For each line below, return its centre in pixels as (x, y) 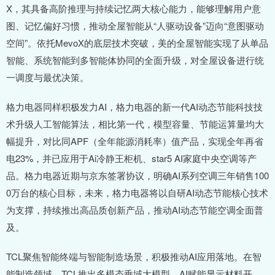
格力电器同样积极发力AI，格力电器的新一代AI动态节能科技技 (134, 107)
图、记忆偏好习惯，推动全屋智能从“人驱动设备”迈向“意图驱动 (135, 26)
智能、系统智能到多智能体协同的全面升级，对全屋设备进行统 (135, 60)
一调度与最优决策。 (48, 77)
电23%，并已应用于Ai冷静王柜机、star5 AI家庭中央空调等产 (131, 158)
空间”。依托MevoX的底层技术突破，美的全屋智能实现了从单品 (137, 43)
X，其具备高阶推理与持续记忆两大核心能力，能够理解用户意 (134, 9)
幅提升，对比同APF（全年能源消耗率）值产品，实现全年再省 (135, 141)
